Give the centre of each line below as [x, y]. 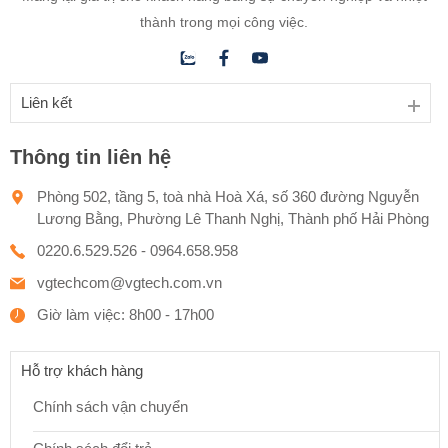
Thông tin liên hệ [90, 156]
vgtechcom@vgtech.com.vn [129, 282]
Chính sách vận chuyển [110, 406]
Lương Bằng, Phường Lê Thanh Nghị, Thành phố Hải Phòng [233, 218]
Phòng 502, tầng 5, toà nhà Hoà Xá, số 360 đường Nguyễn [228, 196]
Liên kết [46, 102]
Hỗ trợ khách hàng [82, 370]
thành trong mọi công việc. [224, 21]
